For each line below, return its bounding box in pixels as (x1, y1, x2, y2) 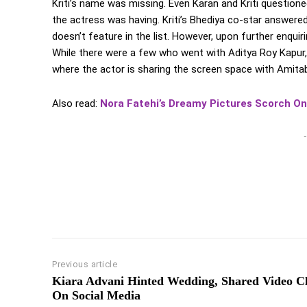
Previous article (52, 259, 117, 270)
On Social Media (52, 288, 140, 303)
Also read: (52, 97, 100, 110)
